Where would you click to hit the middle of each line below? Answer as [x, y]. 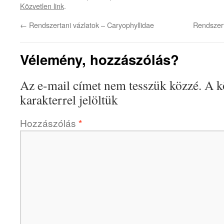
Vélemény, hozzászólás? [99, 59]
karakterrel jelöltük [69, 99]
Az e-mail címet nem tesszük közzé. [111, 85]
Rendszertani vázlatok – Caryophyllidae [90, 25]
